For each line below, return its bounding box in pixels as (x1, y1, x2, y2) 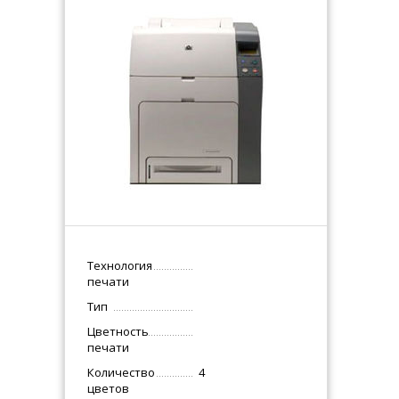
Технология (87, 257, 153, 273)
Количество (87, 364, 156, 380)
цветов (87, 380, 130, 396)
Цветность (87, 323, 150, 339)
